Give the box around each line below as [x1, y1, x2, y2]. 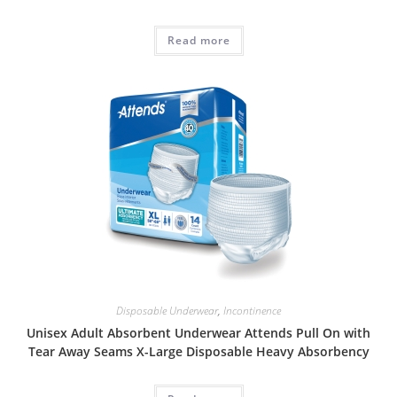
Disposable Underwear [116, 303, 218, 319]
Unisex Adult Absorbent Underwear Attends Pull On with [27, 324, 370, 342]
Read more [167, 32, 230, 48]
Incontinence [223, 303, 281, 319]
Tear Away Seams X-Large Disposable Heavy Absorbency [27, 343, 370, 361]
